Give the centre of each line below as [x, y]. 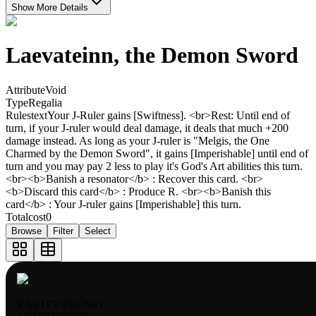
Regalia [45, 102]
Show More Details [50, 7]
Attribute [25, 90]
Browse [26, 231]
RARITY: [39, 304]
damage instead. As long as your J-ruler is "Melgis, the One [138, 140]
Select [98, 231]
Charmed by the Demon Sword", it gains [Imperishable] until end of [157, 153]
